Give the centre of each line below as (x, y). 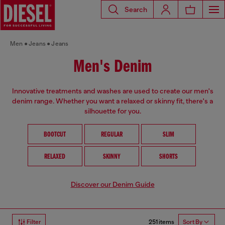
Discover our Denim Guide (113, 184)
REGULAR (111, 135)
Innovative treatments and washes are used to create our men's (113, 91)
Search (136, 9)
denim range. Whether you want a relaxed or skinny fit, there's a (113, 101)
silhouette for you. (113, 111)
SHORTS (168, 157)
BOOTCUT (55, 135)
